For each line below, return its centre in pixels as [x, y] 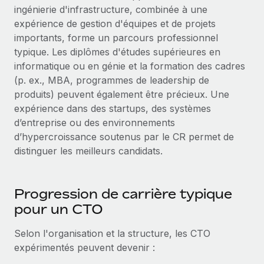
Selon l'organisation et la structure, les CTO [112, 233]
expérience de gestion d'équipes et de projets [115, 24]
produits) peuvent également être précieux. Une [122, 94]
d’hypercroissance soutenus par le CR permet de [124, 137]
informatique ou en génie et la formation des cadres [130, 66]
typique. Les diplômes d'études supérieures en [117, 52]
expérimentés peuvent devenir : [85, 247]
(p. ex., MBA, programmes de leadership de [112, 80]
